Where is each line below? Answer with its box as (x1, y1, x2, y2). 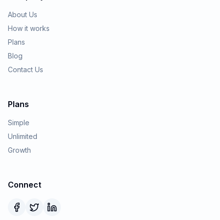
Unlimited (8, 132, 37, 140)
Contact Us (8, 65, 43, 74)
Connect (8, 180, 41, 190)
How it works (8, 24, 50, 32)
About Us (8, 10, 37, 19)
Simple (8, 118, 29, 127)
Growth (8, 146, 31, 154)
